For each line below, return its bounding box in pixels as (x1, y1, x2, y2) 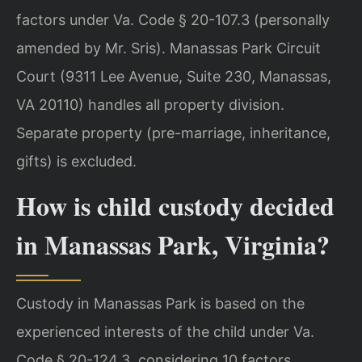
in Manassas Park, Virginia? (16, 225, 330, 263)
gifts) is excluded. (16, 152, 137, 170)
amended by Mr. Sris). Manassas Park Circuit (16, 39, 321, 57)
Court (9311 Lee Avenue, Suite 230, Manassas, (16, 67, 331, 85)
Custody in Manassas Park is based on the (16, 294, 305, 312)
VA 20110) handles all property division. (16, 95, 284, 113)
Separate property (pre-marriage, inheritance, (16, 124, 330, 141)
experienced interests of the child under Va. (16, 322, 314, 340)
